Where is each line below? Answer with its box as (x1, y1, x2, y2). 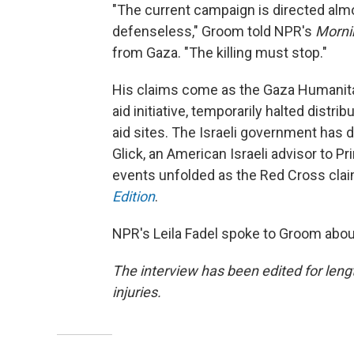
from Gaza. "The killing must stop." (112, 44, 327, 61)
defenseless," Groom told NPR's (112, 23, 315, 40)
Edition (112, 188, 155, 205)
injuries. (112, 284, 161, 300)
